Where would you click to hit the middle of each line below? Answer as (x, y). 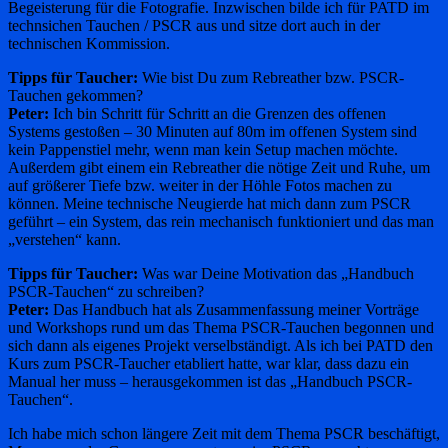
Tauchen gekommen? (75, 95)
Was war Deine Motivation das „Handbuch (276, 273)
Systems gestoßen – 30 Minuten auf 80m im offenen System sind (212, 131)
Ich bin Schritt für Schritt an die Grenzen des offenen (217, 113)
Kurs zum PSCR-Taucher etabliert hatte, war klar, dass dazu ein (208, 363)
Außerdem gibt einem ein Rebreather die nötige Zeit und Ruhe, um (219, 167)
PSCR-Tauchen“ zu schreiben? (106, 291)
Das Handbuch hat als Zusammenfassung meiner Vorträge (234, 309)
